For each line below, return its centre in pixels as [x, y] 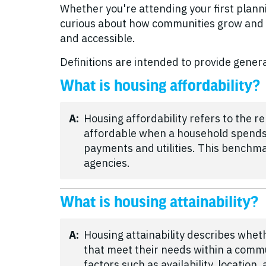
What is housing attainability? [159, 202]
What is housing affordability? [160, 86]
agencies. [107, 163]
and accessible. [98, 38]
